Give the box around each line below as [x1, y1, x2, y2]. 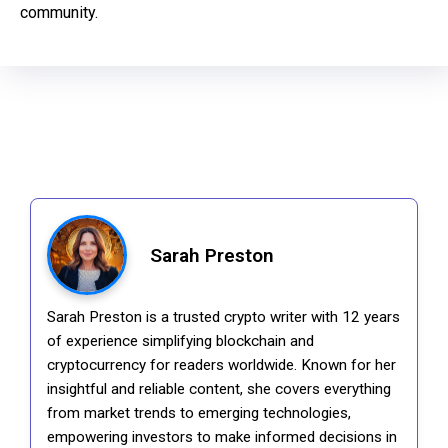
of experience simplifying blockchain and [47, 332, 314, 351]
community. [20, 2, 98, 22]
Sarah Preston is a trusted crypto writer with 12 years [47, 308, 400, 327]
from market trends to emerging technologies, [47, 404, 351, 423]
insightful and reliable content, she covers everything [47, 380, 391, 399]
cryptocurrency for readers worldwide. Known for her [47, 356, 396, 375]
